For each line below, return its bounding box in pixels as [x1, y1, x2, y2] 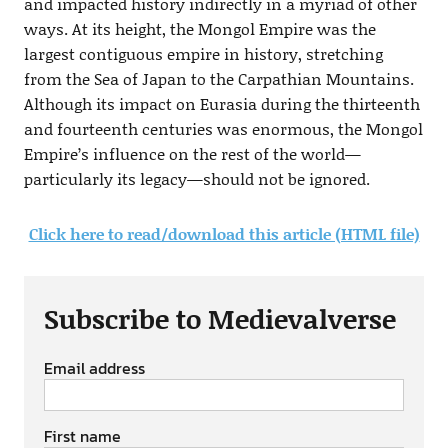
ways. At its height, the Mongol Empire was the [23, 17, 376, 40]
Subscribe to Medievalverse [43, 299, 396, 337]
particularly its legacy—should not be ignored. [23, 167, 370, 190]
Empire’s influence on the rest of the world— [23, 142, 361, 165]
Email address [43, 356, 145, 380]
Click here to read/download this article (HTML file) [28, 222, 420, 245]
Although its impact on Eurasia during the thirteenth [23, 92, 420, 115]
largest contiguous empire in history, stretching [23, 42, 383, 65]
